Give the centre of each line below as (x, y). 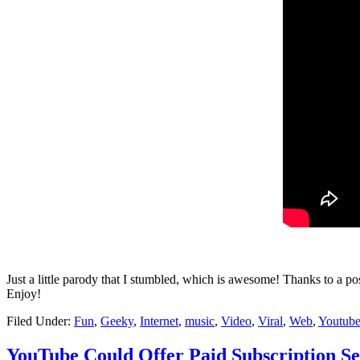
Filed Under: (40, 321)
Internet (159, 321)
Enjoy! (24, 293)
